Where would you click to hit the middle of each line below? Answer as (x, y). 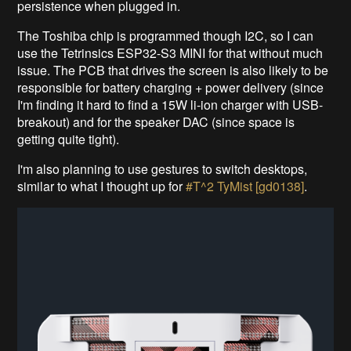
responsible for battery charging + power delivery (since (171, 87)
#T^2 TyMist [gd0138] (245, 186)
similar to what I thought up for (102, 186)
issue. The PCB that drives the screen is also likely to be (173, 70)
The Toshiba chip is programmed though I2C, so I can (166, 36)
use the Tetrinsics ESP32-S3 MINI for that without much (170, 53)
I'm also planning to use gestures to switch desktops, (163, 169)
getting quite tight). (69, 139)
